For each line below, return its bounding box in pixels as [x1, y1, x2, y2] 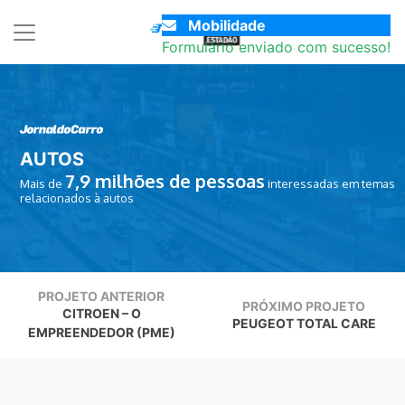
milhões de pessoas [90, 168, 266, 193]
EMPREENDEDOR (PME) [27, 325, 175, 340]
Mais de [20, 175, 66, 191]
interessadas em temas [265, 175, 396, 191]
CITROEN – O [61, 306, 141, 321]
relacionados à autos [20, 190, 135, 205]
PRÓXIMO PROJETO [242, 297, 365, 314]
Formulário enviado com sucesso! [162, 38, 391, 56]
